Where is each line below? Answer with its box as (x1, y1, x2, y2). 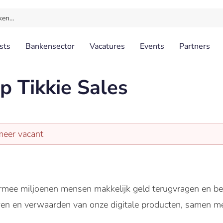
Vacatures (90, 41, 125, 52)
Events (140, 41, 164, 52)
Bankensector (25, 41, 75, 52)
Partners (179, 41, 210, 52)
